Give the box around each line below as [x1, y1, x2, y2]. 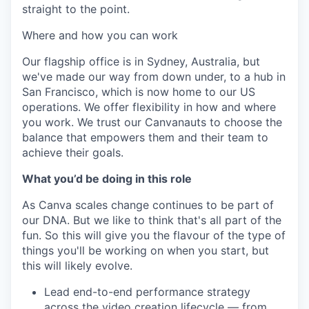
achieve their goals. [22, 146, 123, 160]
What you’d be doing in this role [22, 172, 192, 186]
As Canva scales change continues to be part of [22, 198, 274, 212]
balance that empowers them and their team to [22, 130, 268, 145]
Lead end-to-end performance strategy [44, 285, 250, 299]
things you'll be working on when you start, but [22, 243, 269, 258]
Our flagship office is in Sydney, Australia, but [22, 54, 260, 69]
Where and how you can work [22, 28, 178, 43]
